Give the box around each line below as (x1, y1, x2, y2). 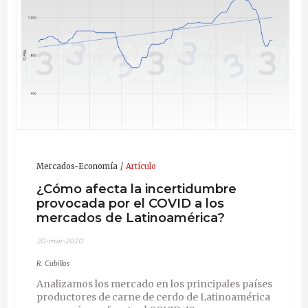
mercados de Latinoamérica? (36, 210, 225, 226)
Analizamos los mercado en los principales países (36, 277, 272, 290)
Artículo (125, 161, 156, 171)
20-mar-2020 (36, 236, 83, 245)
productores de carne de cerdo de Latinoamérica (36, 290, 270, 303)
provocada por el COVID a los (36, 195, 224, 212)
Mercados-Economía (36, 161, 118, 171)
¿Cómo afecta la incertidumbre (36, 181, 236, 197)
